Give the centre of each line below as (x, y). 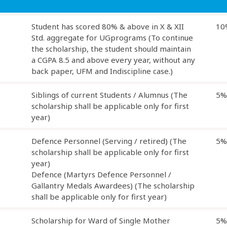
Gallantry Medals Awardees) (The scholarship (113, 185)
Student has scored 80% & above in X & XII (108, 26)
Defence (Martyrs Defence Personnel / (101, 174)
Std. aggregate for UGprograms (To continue (112, 37)
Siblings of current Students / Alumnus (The (109, 95)
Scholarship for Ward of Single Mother (101, 220)
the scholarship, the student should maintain (111, 49)
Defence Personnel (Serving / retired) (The (109, 141)
